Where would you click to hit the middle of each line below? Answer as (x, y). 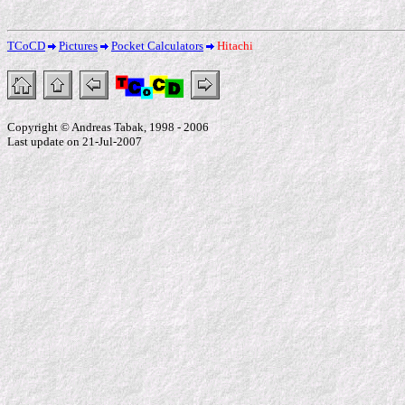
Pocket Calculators (157, 46)
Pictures (78, 46)
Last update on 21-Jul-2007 (75, 141)
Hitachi (235, 46)
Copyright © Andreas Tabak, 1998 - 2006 (108, 127)
